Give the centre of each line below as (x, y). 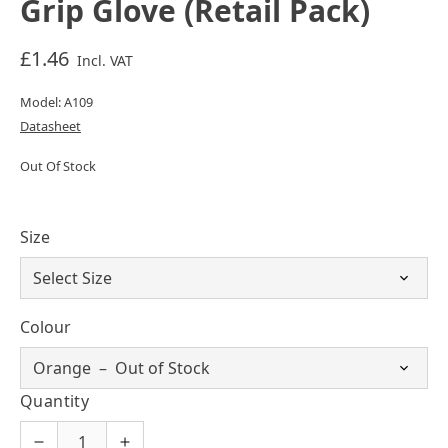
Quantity (55, 400)
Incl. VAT (105, 60)
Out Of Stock (58, 165)
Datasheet (50, 125)
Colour (45, 326)
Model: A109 (56, 101)
